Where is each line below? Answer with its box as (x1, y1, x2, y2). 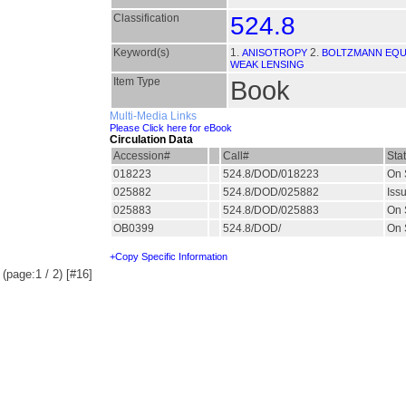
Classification (113, 12, 179, 24)
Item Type (113, 75, 160, 88)
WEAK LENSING (230, 59, 304, 70)
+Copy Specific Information (110, 251, 227, 262)
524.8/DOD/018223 (223, 168, 322, 180)
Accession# (113, 150, 170, 162)
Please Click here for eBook (110, 122, 232, 133)
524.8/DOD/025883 (223, 204, 322, 217)
